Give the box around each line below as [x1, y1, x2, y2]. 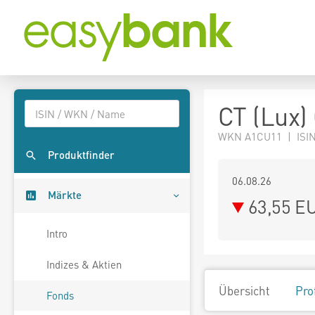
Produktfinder [48, 148, 115, 162]
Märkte [48, 188, 82, 202]
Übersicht [219, 283, 270, 298]
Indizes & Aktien [46, 257, 122, 272]
